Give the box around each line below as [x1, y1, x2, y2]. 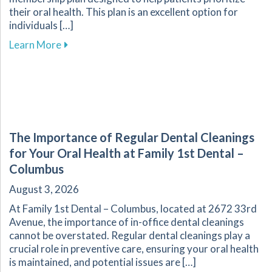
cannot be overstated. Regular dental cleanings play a [9, 229, 250, 242]
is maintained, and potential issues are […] [9, 256, 196, 269]
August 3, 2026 [9, 183, 79, 196]
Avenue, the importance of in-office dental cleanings [9, 216, 244, 229]
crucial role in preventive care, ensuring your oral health [9, 242, 259, 256]
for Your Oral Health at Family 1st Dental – [9, 146, 244, 161]
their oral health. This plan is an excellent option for [9, 5, 238, 19]
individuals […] [9, 19, 73, 32]
